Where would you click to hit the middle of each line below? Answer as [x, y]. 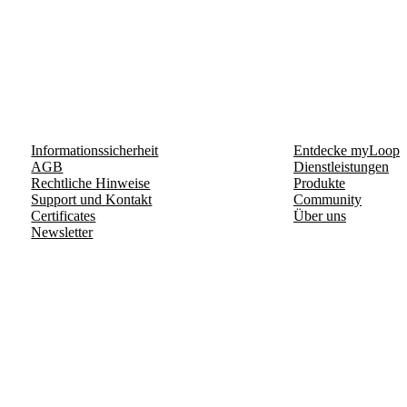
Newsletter [62, 232]
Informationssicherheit [95, 150]
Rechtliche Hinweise [91, 183]
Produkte [319, 183]
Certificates [64, 216]
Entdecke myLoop [346, 150]
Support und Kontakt [92, 199]
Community [327, 199]
